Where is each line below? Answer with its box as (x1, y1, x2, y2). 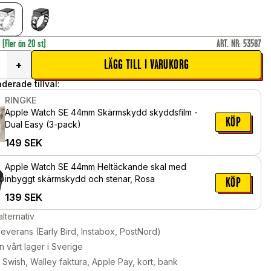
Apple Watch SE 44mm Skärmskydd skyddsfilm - (5, 107, 198, 118)
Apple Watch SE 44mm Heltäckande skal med (5, 162, 187, 172)
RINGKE (5, 95, 37, 106)
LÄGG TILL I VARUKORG (103, 57, 189, 72)
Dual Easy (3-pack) (5, 119, 82, 130)
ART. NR (216, 38, 239, 50)
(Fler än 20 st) (2, 38, 47, 50)
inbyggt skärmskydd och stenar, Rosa (5, 174, 155, 184)
